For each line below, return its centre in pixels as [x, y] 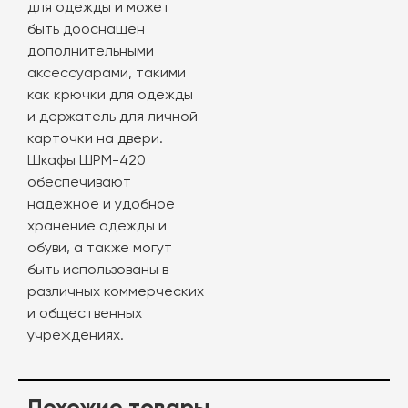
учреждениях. [76, 336]
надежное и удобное [101, 205]
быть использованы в [98, 270]
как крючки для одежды [110, 96]
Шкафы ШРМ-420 [87, 161]
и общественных [85, 314]
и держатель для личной [112, 117]
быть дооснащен [86, 30]
